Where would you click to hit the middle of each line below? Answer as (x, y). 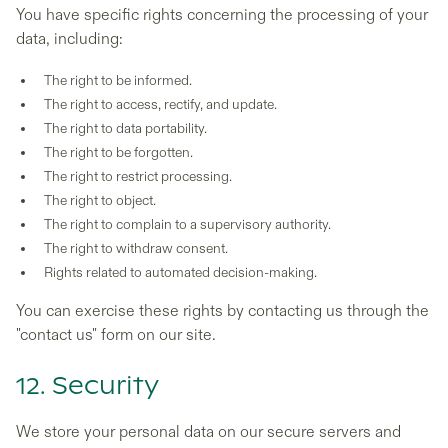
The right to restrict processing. (138, 176)
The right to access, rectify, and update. (160, 104)
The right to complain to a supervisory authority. (187, 224)
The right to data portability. (125, 128)
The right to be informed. (118, 80)
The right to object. (100, 200)
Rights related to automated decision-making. (180, 272)
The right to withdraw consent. (136, 248)
